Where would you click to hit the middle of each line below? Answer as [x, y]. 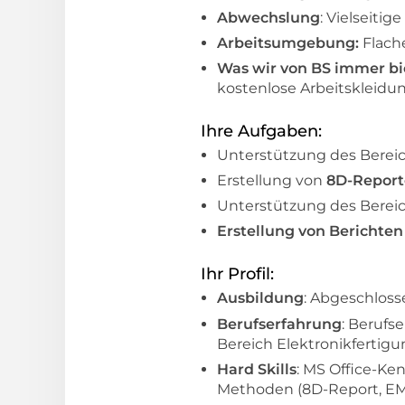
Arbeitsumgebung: [290, 42]
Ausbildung [260, 298]
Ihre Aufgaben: [261, 131]
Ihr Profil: [237, 274]
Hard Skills [257, 369]
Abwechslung [268, 17]
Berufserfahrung [279, 324]
